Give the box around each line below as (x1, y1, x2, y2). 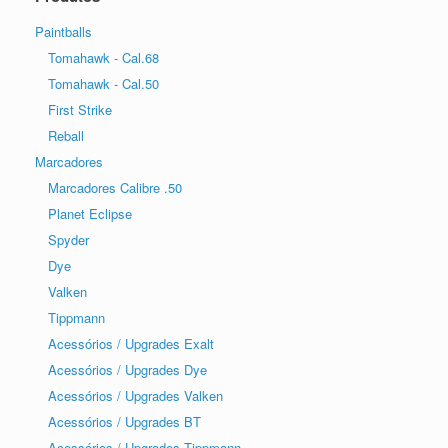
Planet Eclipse (48, 204, 132, 223)
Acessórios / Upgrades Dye (48, 360, 207, 379)
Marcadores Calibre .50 (48, 178, 182, 197)
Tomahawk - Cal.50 (48, 74, 159, 93)
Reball (48, 126, 84, 145)
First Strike (48, 100, 112, 119)
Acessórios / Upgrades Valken (48, 386, 223, 405)
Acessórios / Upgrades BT (48, 412, 201, 431)
